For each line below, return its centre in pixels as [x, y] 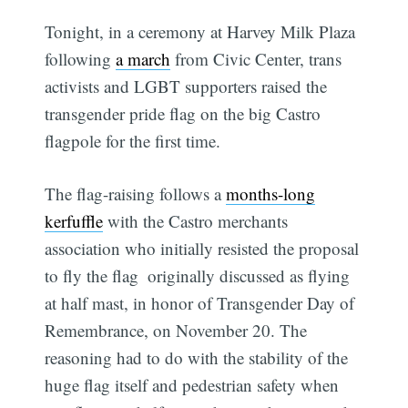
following [81, 58]
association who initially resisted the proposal [202, 249]
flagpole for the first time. [133, 140]
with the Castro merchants [196, 221]
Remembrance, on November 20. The [176, 331]
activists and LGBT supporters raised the [186, 86]
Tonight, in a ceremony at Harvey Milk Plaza [200, 31]
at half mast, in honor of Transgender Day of [200, 303]
